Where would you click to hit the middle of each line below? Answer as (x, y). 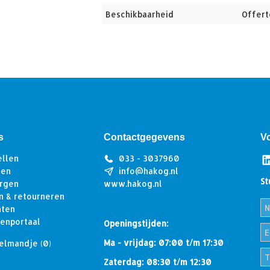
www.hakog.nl (133, 184)
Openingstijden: (136, 224)
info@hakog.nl (148, 171)
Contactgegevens (144, 137)
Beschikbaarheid (140, 14)
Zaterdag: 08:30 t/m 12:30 (158, 262)
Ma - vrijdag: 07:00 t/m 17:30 (164, 243)
